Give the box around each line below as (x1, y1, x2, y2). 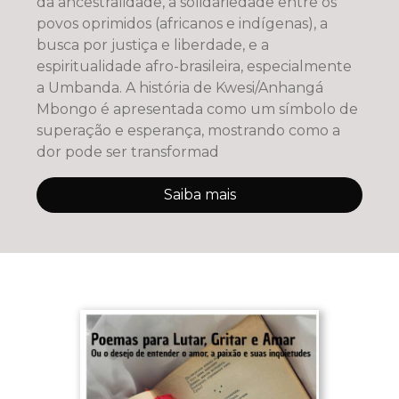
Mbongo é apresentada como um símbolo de (36, 101, 358, 118)
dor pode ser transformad (36, 143, 219, 161)
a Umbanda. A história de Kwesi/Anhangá (36, 79, 323, 97)
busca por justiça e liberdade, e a (36, 37, 269, 54)
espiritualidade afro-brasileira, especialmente (36, 58, 352, 76)
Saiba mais (163, 186, 236, 204)
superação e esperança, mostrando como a (36, 122, 340, 140)
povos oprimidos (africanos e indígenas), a (36, 15, 328, 33)
